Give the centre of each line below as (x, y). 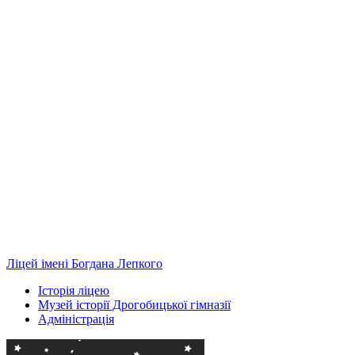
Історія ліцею (74, 290)
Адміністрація (76, 319)
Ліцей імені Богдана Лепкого (84, 263)
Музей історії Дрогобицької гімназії (134, 304)
